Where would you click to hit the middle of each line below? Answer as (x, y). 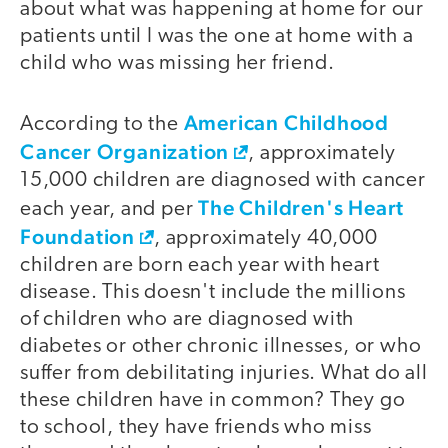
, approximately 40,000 (266, 238)
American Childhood (286, 122)
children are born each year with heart (200, 265)
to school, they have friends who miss (196, 427)
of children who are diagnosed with (187, 319)
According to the (102, 124)
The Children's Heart (301, 207)
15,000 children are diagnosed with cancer (223, 180)
